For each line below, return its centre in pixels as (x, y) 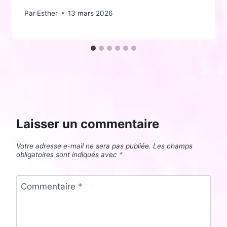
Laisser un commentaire (88, 124)
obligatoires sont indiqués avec (68, 155)
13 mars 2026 (90, 13)
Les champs (173, 146)
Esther (48, 13)
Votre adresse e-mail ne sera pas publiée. (84, 146)
